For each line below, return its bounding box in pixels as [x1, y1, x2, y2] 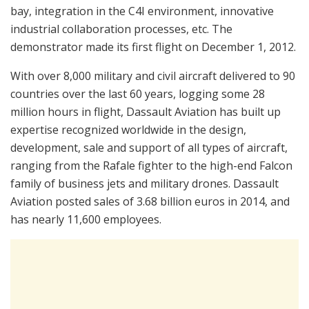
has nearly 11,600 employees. [10, 212, 161, 228]
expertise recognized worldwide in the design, [10, 122, 246, 138]
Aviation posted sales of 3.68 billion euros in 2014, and [10, 194, 290, 210]
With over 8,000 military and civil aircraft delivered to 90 [10, 68, 295, 84]
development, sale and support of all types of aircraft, [10, 140, 288, 156]
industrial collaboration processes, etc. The [10, 21, 232, 37]
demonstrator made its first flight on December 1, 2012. [10, 39, 296, 55]
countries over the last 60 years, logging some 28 [10, 86, 265, 102]
